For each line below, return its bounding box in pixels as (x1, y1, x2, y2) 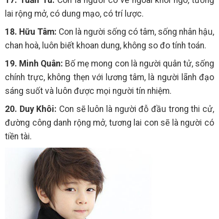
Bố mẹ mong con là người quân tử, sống (63, 58, 215, 68)
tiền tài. (5, 131, 32, 141)
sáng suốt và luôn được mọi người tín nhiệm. (5, 86, 172, 96)
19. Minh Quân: (5, 58, 64, 68)
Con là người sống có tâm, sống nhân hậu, (57, 26, 214, 37)
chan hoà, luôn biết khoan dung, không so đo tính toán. (5, 40, 206, 50)
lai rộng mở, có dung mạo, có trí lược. (5, 8, 144, 19)
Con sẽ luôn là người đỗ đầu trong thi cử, (57, 104, 215, 114)
